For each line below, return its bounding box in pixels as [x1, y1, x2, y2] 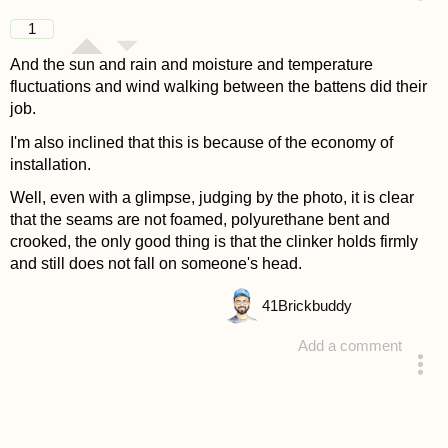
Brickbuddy [277, 297, 352, 314]
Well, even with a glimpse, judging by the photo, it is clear [9, 188, 414, 206]
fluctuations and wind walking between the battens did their [9, 78, 427, 96]
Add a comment [298, 337, 403, 354]
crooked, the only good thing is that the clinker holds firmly [9, 232, 418, 250]
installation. [9, 155, 91, 173]
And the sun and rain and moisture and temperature [9, 56, 373, 74]
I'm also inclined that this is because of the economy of [9, 133, 393, 151]
